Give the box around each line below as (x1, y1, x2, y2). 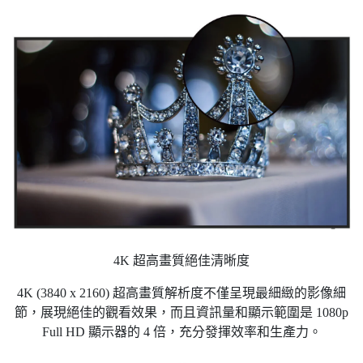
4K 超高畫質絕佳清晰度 (113, 254, 250, 268)
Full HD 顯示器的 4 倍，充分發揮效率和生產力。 (41, 325, 322, 340)
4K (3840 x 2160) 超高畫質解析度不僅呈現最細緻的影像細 (17, 286, 346, 301)
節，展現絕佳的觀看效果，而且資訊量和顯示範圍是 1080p (15, 305, 348, 320)
